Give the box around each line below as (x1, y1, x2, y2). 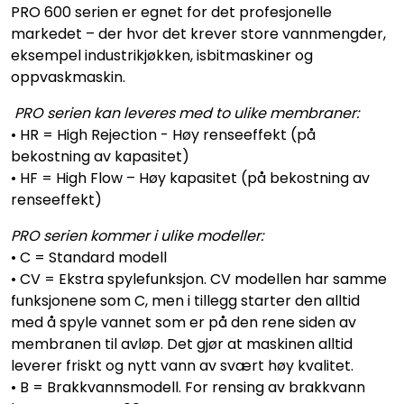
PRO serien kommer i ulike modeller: (11, 225, 263, 246)
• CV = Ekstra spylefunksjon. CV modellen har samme (11, 268, 387, 289)
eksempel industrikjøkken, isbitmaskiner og (11, 44, 313, 66)
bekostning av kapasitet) (11, 145, 189, 167)
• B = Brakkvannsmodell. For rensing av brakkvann (11, 376, 365, 398)
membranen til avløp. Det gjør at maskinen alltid (11, 333, 353, 354)
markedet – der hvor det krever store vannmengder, (11, 23, 386, 44)
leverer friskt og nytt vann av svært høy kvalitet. (11, 354, 353, 376)
